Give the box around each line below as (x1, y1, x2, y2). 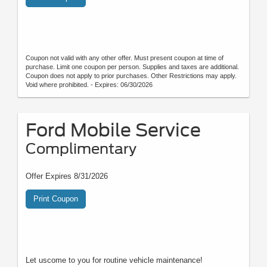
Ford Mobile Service (26, 119, 201, 141)
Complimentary (26, 140, 136, 158)
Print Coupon (33, 194, 78, 204)
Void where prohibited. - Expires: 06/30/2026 (26, 81, 153, 89)
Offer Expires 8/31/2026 (26, 172, 108, 181)
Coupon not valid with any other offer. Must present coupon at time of (26, 54, 223, 62)
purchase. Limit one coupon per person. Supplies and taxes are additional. (26, 63, 239, 71)
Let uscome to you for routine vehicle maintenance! (26, 256, 203, 265)
